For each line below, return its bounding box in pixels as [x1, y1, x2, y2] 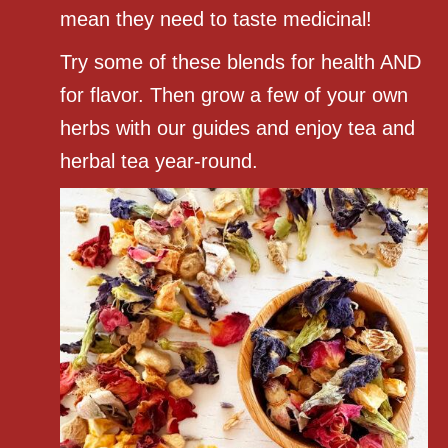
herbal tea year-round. [60, 150, 259, 173]
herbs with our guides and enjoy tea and [60, 117, 416, 140]
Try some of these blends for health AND [60, 51, 422, 74]
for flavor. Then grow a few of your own [60, 84, 409, 107]
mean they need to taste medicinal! [60, 8, 373, 31]
